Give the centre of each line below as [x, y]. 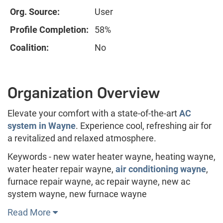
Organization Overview [84, 93]
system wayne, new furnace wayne [77, 194]
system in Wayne [42, 125]
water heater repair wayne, [61, 169]
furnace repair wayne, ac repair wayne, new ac [99, 181]
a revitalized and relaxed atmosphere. [82, 138]
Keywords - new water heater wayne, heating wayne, [111, 156]
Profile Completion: [49, 29]
